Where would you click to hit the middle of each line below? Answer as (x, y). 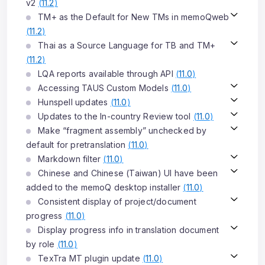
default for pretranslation (77, 145)
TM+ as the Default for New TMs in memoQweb (132, 17)
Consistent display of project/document (116, 201)
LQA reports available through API (106, 74)
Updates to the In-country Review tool (114, 116)
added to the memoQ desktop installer (105, 187)
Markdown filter (70, 159)
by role (42, 244)
